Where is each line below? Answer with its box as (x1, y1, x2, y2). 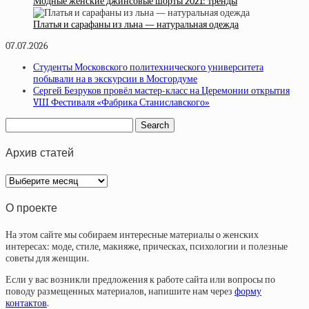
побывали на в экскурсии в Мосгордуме (33, 72, 197, 85)
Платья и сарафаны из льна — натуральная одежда (33, 18, 239, 30)
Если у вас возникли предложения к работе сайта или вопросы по (6, 274, 275, 286)
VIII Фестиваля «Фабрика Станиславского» (33, 96, 210, 108)
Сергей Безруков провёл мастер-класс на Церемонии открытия (33, 84, 290, 97)
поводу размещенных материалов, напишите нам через (6, 286, 235, 298)
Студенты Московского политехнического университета (33, 61, 263, 73)
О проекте (6, 201, 57, 214)
